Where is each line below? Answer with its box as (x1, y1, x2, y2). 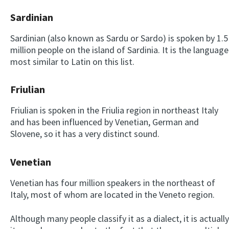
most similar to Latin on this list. (10, 56, 134, 68)
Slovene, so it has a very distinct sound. (10, 128, 159, 140)
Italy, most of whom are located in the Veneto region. (10, 188, 215, 200)
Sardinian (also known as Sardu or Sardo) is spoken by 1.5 (10, 32, 228, 44)
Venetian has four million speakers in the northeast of (10, 176, 215, 189)
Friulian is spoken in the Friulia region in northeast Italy (10, 104, 218, 117)
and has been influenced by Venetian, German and (10, 116, 199, 128)
